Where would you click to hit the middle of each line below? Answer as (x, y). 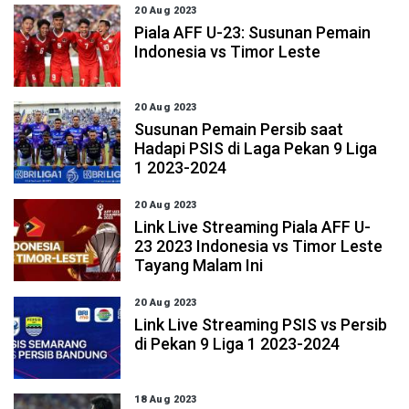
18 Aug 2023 (166, 399)
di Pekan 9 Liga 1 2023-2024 (237, 344)
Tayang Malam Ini (199, 265)
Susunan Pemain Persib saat (239, 129)
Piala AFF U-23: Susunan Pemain (253, 32)
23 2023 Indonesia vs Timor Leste (259, 246)
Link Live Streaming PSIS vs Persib (261, 325)
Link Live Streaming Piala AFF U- (253, 227)
